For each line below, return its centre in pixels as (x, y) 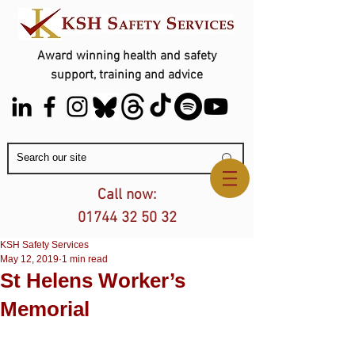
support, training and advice (127, 75)
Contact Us (127, 168)
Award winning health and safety (127, 56)
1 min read (85, 259)
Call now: (127, 195)
